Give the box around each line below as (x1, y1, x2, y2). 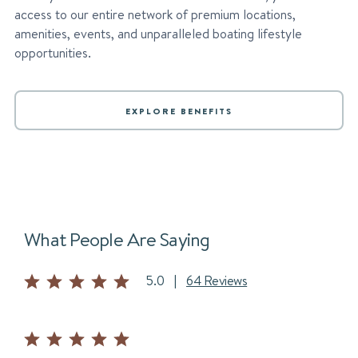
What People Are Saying (24, 225, 210, 252)
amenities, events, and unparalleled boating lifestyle (14, 25, 302, 43)
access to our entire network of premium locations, (14, 6, 296, 24)
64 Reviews (186, 272, 248, 290)
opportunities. (14, 44, 91, 62)
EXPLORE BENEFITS (125, 104, 233, 117)
